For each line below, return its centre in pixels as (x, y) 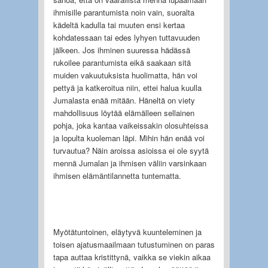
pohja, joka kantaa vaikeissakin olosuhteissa (130, 125)
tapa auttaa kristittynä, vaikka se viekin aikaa (132, 257)
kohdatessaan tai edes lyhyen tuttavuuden (126, 37)
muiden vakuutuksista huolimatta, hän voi (125, 75)
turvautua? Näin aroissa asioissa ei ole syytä (131, 150)
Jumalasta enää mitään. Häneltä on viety (124, 100)
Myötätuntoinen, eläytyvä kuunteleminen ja (127, 232)
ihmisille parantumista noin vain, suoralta (124, 12)
